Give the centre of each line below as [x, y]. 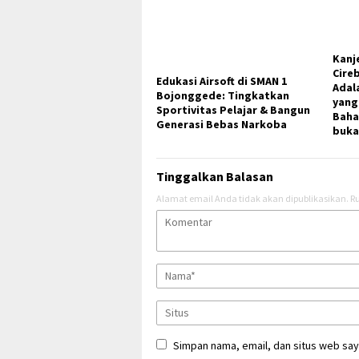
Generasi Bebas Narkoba [222, 125]
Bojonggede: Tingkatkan [223, 96]
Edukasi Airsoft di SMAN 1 [222, 81]
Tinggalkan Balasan [215, 177]
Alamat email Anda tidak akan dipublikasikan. [252, 199]
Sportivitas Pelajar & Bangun [233, 110]
